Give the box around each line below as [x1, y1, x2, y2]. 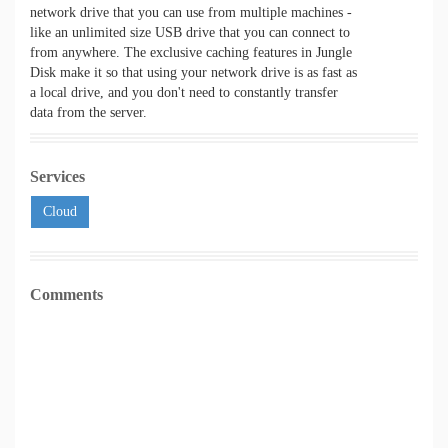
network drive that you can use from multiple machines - [30, 5, 352, 20]
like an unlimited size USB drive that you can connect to [30, 25, 350, 40]
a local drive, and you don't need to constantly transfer [30, 85, 338, 100]
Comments [30, 286, 103, 303]
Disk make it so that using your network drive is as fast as [30, 65, 357, 80]
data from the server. [30, 105, 147, 120]
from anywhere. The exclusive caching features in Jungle [30, 45, 352, 60]
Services [30, 168, 85, 185]
